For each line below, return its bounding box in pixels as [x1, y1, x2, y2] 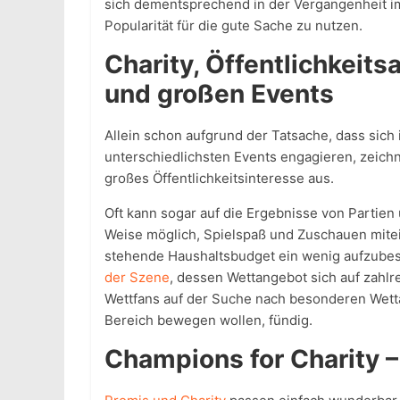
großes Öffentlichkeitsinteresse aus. [104, 170, 334, 187]
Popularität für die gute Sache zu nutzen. [104, 17, 362, 34]
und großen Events [104, 79, 334, 109]
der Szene [104, 269, 170, 286]
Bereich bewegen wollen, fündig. [104, 312, 312, 329]
